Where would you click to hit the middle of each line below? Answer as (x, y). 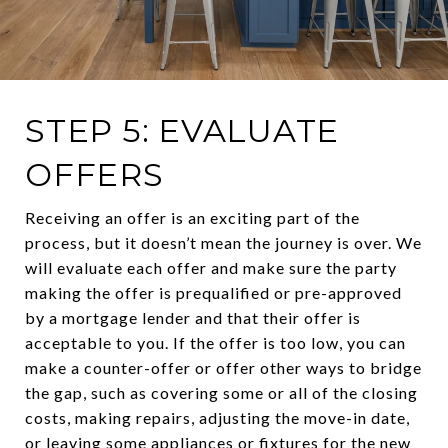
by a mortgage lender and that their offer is (193, 317)
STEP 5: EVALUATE (182, 130)
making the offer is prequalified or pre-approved (213, 292)
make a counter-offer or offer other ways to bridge (223, 367)
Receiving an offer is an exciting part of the (192, 217)
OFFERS (94, 174)
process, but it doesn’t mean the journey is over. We (223, 242)
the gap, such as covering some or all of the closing (221, 392)
